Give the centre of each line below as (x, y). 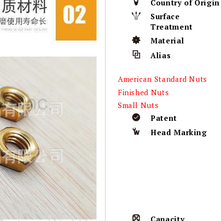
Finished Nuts (143, 92)
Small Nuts (138, 105)
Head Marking (179, 132)
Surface (165, 17)
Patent (164, 118)
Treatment (172, 27)
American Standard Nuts (162, 79)
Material (167, 41)
